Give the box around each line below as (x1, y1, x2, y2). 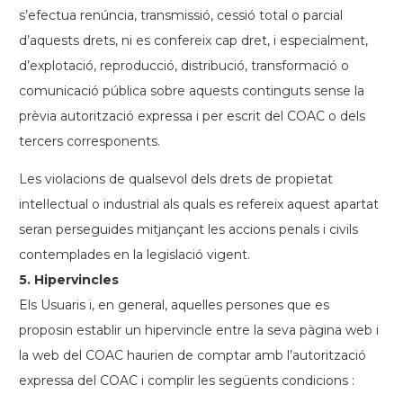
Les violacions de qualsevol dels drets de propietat (19, 171, 333, 187)
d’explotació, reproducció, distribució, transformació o (19, 58, 349, 74)
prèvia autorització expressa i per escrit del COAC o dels (19, 108, 365, 124)
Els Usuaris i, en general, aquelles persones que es (19, 297, 329, 313)
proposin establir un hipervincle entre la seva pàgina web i (19, 322, 379, 338)
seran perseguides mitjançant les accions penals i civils (19, 221, 358, 237)
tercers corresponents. (19, 133, 160, 149)
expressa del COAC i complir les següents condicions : (19, 372, 354, 389)
